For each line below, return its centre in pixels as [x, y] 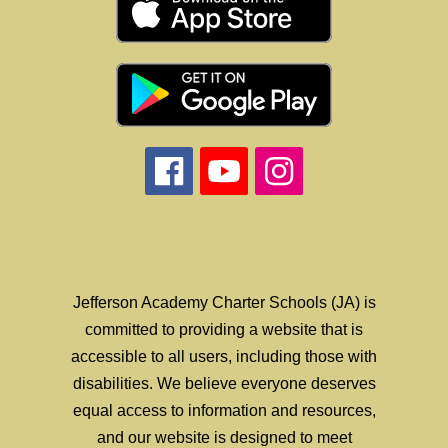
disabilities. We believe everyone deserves [224, 383]
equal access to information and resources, [224, 410]
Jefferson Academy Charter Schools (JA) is [224, 302]
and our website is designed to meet [224, 437]
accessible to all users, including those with [224, 356]
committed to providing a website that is [224, 329]
